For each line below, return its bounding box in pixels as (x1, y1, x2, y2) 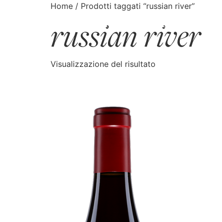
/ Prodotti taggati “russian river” (73, 1, 195, 11)
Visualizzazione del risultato (51, 59, 156, 69)
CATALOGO (27, 16, 65, 27)
